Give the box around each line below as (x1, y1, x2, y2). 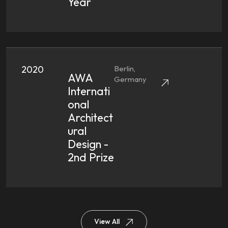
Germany (114, 74, 147, 84)
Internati (68, 84, 110, 98)
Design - (68, 137, 108, 151)
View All (94, 217, 120, 226)
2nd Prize (68, 150, 114, 164)
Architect (68, 110, 113, 125)
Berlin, (114, 64, 135, 73)
